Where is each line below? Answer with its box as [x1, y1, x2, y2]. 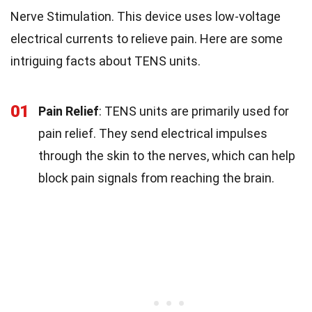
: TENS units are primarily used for [99, 104, 289, 118]
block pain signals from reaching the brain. [38, 171, 274, 185]
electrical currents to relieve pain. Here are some [10, 31, 283, 46]
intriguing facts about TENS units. [10, 54, 201, 68]
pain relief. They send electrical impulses [38, 126, 267, 141]
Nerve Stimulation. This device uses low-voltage [10, 9, 281, 24]
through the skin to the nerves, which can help [38, 148, 295, 163]
